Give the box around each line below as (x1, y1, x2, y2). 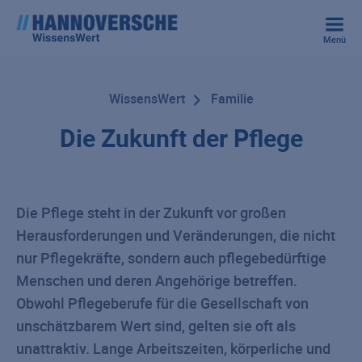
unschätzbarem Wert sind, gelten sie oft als (16, 316, 296, 335)
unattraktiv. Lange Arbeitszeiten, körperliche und (16, 339, 330, 358)
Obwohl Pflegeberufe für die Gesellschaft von (16, 293, 309, 313)
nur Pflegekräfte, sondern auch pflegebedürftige (16, 248, 326, 267)
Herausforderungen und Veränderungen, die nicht (16, 225, 335, 245)
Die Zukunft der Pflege (59, 121, 303, 154)
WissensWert (108, 90, 185, 107)
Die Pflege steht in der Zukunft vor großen (16, 203, 286, 222)
